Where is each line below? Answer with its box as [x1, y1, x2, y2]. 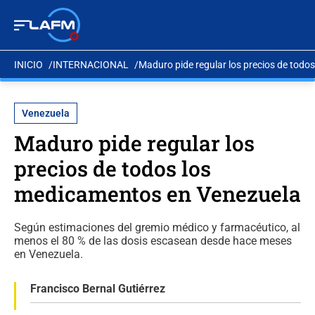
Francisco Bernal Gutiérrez [30, 282, 165, 295]
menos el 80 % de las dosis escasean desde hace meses [14, 234, 292, 247]
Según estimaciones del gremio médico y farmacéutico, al [14, 221, 300, 234]
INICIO [14, 58, 43, 70]
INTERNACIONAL [53, 58, 129, 70]
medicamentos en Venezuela [14, 180, 301, 207]
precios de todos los [14, 155, 211, 182]
